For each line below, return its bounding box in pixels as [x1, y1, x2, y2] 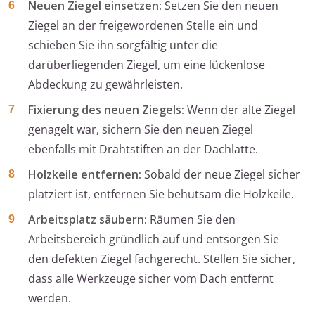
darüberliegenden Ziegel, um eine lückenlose [28, 57, 265, 73]
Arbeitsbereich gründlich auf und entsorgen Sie [28, 231, 279, 247]
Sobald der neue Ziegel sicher [141, 167, 300, 183]
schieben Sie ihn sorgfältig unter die [28, 37, 218, 53]
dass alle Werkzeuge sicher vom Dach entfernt [28, 271, 274, 287]
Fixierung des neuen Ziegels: [28, 102, 184, 118]
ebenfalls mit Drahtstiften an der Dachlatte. [28, 141, 258, 157]
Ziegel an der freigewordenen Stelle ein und [28, 18, 258, 34]
